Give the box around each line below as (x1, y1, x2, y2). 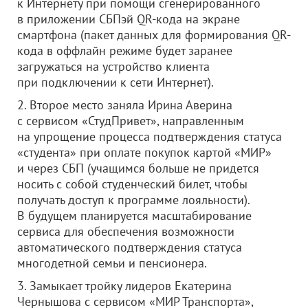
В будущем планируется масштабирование (17, 208, 252, 223)
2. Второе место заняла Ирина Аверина (17, 97, 232, 113)
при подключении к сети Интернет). (17, 74, 214, 90)
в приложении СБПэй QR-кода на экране (17, 11, 240, 27)
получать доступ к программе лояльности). (17, 192, 250, 208)
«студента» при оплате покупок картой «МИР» (17, 144, 272, 160)
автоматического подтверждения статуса (17, 239, 242, 255)
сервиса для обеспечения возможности (17, 223, 234, 239)
